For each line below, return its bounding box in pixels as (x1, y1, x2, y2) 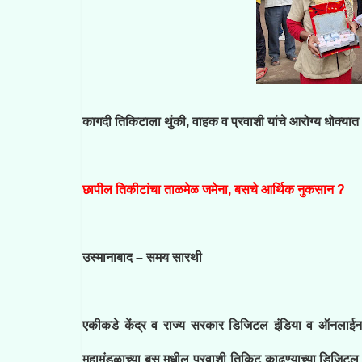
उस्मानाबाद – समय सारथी (82, 250, 202, 264)
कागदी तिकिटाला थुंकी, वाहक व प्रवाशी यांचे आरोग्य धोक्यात (82, 115, 359, 128)
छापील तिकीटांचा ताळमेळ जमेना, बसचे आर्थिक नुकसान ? (82, 183, 345, 196)
